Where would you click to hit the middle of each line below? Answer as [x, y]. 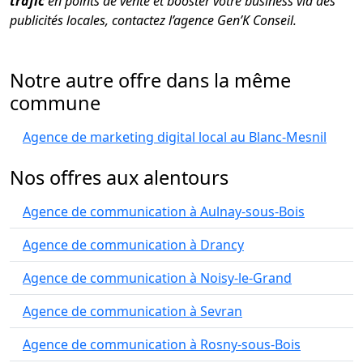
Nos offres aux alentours [119, 177]
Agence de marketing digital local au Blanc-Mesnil [175, 137]
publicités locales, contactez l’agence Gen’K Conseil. [153, 20]
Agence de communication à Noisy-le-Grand [157, 278]
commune [55, 103]
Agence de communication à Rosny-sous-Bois [162, 344]
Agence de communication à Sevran [132, 311]
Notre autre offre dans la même [150, 80]
